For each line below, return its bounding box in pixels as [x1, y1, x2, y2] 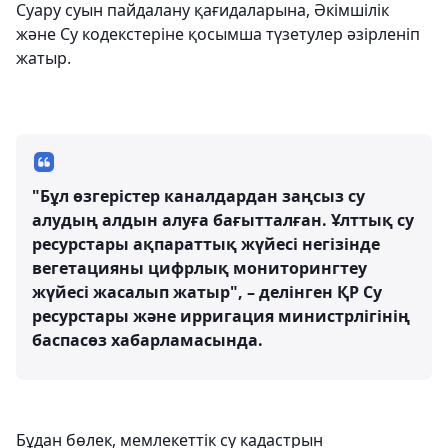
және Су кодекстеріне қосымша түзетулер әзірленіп [16, 23, 420, 45]
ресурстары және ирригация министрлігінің [32, 305, 410, 327]
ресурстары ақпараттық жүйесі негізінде [32, 233, 380, 255]
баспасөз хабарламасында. [32, 329, 263, 351]
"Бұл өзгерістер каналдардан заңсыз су [32, 185, 365, 207]
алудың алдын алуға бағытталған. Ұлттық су [32, 209, 414, 231]
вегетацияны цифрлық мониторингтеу [32, 257, 367, 279]
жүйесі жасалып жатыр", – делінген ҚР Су [32, 281, 382, 303]
